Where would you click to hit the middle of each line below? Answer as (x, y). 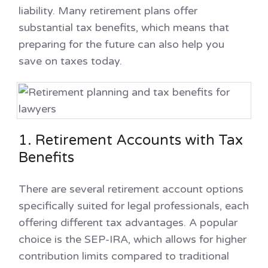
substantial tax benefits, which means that (124, 27)
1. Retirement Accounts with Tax (131, 140)
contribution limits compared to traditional (124, 256)
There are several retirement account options (131, 189)
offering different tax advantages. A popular (128, 222)
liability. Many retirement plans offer (108, 10)
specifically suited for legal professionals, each (134, 205)
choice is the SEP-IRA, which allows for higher (133, 239)
